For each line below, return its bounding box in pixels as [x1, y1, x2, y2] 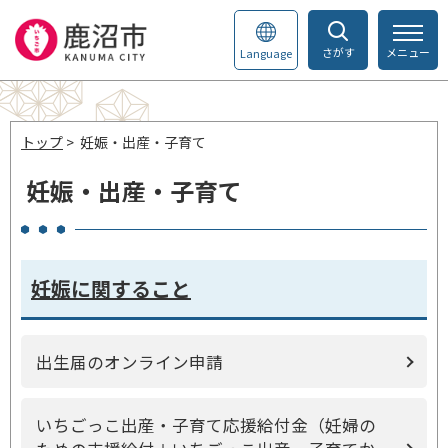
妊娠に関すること [31, 274, 191, 303]
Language [240, 45, 292, 61]
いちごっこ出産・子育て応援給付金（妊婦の [36, 413, 376, 437]
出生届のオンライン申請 [36, 350, 223, 374]
